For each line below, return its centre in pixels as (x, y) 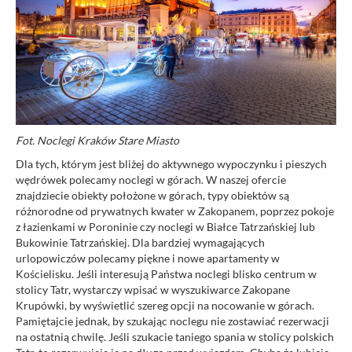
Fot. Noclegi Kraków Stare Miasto (97, 141)
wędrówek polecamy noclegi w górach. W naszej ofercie (151, 180)
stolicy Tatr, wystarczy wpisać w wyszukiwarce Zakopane (153, 290)
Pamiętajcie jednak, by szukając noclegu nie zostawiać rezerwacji (172, 321)
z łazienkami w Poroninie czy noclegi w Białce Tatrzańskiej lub (165, 227)
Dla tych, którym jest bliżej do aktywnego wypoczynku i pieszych (171, 164)
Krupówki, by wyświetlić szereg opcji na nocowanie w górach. (165, 306)
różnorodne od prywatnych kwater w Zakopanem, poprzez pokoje (175, 211)
